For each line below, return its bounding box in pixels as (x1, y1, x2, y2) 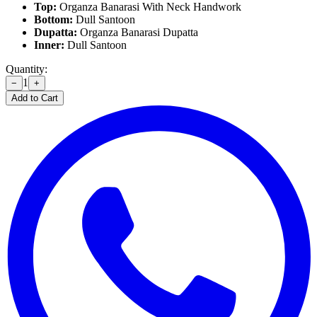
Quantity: (6, 62, 47, 75)
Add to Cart (11, 92, 58, 103)
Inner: (34, 38, 64, 51)
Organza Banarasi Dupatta (77, 25, 198, 38)
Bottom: (34, 13, 73, 25)
